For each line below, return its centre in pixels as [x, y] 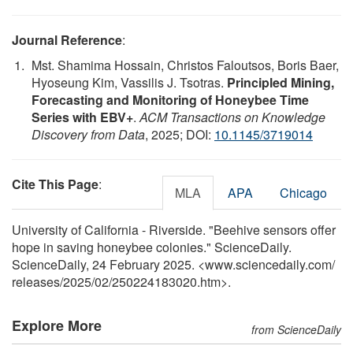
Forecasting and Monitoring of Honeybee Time [170, 99]
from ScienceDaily [296, 329]
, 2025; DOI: [180, 134]
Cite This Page [55, 184]
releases [36, 281]
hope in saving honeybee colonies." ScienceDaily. [152, 247]
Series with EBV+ [82, 117]
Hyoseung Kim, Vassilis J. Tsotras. [129, 82]
